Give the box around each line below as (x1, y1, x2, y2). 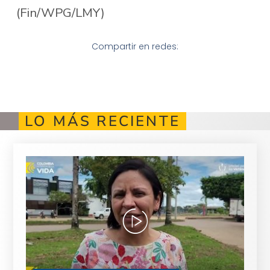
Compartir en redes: (92, 40, 178, 53)
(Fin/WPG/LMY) (16, 4, 105, 21)
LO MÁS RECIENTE (25, 111, 180, 131)
